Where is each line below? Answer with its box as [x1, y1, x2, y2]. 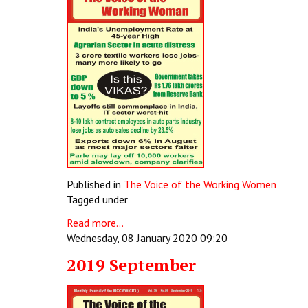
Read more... [67, 216, 124, 230]
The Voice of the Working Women [124, 177, 276, 191]
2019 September [67, 254, 196, 276]
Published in [67, 177, 121, 191]
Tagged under [67, 192, 128, 206]
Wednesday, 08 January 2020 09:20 [67, 231, 228, 245]
